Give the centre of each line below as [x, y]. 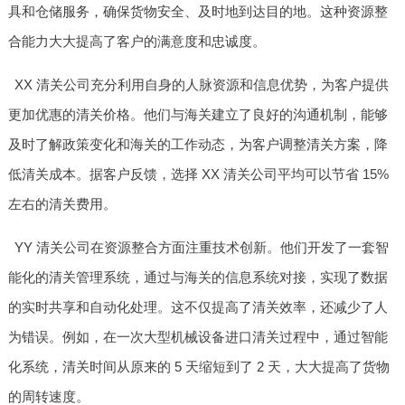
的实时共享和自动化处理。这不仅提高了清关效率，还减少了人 [198, 306]
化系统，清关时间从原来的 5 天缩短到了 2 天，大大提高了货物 [198, 366]
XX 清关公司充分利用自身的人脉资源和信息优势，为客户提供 [202, 84]
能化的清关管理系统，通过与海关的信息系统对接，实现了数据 [198, 277]
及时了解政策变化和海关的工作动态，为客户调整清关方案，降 [198, 144]
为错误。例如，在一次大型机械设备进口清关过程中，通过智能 [198, 336]
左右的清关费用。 [62, 203]
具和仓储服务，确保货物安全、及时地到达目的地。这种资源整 [198, 11]
